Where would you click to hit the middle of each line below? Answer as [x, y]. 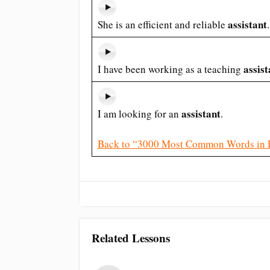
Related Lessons [131, 238]
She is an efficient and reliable [162, 24]
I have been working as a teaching [170, 69]
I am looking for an [139, 114]
